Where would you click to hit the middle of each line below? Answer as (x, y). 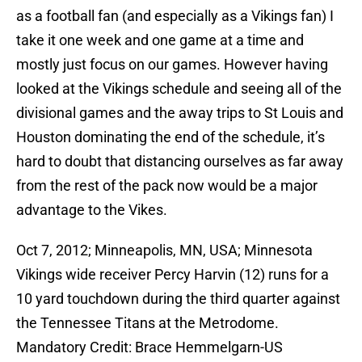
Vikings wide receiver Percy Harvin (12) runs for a (173, 275)
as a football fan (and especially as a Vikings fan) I (175, 16)
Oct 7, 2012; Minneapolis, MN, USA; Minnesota (164, 250)
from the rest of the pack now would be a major (167, 186)
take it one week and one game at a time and (160, 40)
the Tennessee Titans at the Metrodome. (147, 323)
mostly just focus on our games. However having (172, 65)
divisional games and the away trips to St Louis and (180, 113)
